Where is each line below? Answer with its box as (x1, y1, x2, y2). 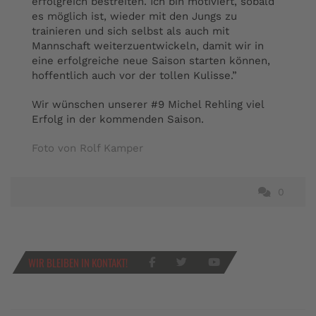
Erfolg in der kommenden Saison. (32, 113, 204, 126)
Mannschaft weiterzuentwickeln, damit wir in (32, 39, 264, 52)
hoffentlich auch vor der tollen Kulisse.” (32, 69, 237, 82)
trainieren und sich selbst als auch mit (32, 25, 229, 37)
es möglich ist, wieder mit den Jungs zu (32, 10, 237, 23)
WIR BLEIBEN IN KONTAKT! (28, 255, 128, 270)
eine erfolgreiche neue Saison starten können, (32, 54, 270, 67)
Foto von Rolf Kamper (32, 142, 143, 154)
